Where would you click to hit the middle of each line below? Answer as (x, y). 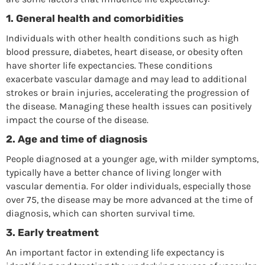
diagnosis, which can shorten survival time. (100, 213)
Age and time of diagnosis (82, 139)
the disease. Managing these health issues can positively (128, 106)
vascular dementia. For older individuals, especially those (128, 186)
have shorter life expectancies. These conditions (109, 65)
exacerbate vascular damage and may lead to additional (126, 79)
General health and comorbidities (99, 18)
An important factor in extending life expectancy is (115, 252)
